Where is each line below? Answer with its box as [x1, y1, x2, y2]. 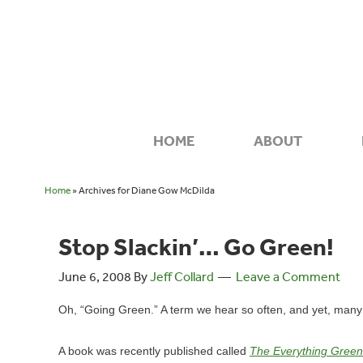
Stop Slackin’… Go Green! [58, 232, 334, 261]
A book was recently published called [58, 345, 250, 357]
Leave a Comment [236, 268, 340, 284]
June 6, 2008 [58, 268, 131, 284]
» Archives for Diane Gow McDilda [70, 184, 215, 197]
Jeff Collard [150, 268, 214, 284]
